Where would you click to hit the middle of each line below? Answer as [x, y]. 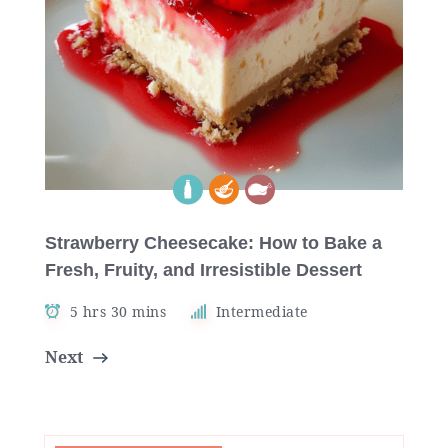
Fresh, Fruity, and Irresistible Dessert [203, 269]
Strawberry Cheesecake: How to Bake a [213, 242]
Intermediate [261, 311]
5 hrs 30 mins [117, 311]
